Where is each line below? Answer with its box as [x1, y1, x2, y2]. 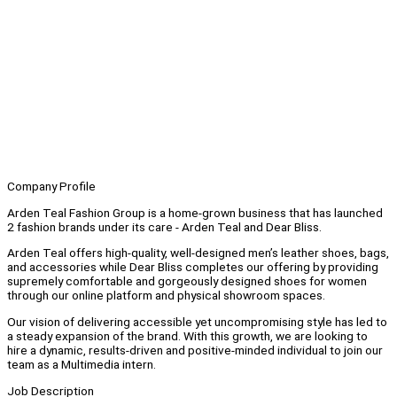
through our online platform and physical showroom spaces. [7, 288, 328, 303]
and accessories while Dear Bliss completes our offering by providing [7, 260, 378, 275]
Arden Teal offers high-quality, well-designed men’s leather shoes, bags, [7, 245, 389, 261]
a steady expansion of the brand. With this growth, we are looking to [7, 329, 368, 344]
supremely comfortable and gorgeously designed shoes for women [7, 274, 367, 289]
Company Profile [7, 179, 96, 194]
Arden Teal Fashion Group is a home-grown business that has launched [7, 205, 383, 220]
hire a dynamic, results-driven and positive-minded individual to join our [7, 343, 383, 358]
